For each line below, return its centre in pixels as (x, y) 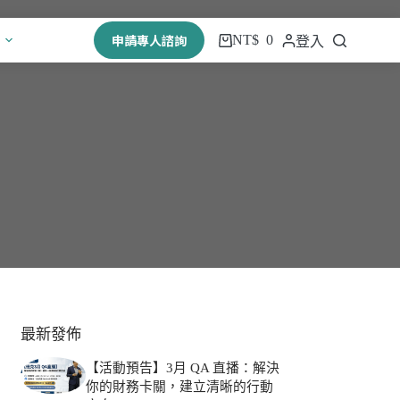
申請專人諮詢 (149, 40)
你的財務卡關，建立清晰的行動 (179, 387)
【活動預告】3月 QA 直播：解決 (182, 368)
